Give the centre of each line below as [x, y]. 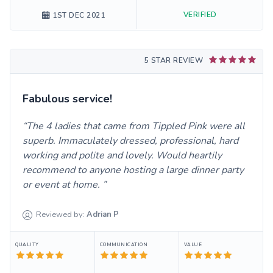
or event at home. [62, 185]
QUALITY [27, 245]
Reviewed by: [61, 215]
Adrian [99, 215]
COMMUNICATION [124, 245]
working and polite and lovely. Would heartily [122, 156]
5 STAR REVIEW [173, 61]
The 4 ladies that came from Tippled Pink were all [136, 126]
